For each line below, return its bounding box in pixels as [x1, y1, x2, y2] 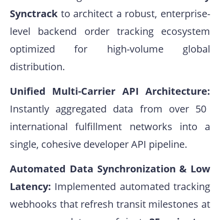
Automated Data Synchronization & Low [10, 162, 210, 176]
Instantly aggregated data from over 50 [10, 102, 206, 116]
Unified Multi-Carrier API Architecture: [10, 84, 210, 98]
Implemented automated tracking [51, 180, 210, 193]
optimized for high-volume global [10, 42, 210, 56]
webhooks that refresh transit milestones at [10, 197, 210, 211]
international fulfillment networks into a [10, 120, 210, 134]
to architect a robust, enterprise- [57, 7, 210, 21]
